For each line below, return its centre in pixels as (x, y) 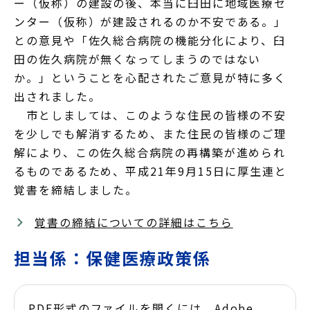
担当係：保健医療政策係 (113, 258)
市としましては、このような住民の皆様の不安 (151, 115)
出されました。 (57, 96)
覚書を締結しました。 (76, 190)
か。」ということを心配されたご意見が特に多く (151, 77)
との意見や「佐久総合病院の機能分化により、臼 (150, 40)
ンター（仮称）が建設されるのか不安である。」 (151, 21)
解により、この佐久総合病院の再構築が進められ (150, 152)
